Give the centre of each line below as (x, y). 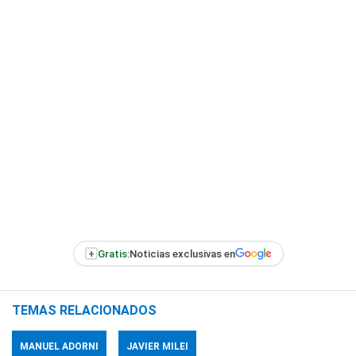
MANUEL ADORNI (59, 346)
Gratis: (113, 253)
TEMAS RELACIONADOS (84, 310)
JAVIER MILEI (157, 346)
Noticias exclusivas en (182, 253)
